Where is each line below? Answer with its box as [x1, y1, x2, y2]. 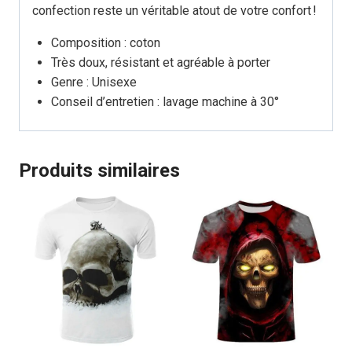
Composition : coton [51, 35, 160, 50]
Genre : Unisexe [51, 74, 137, 90]
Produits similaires [19, 159, 180, 181]
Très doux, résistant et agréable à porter [51, 54, 270, 70]
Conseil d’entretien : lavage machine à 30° [51, 93, 279, 109]
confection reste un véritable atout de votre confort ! [32, 2, 317, 18]
